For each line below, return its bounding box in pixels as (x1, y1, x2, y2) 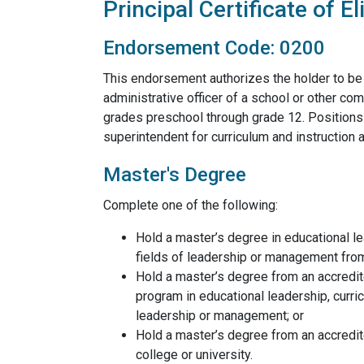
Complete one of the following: (103, 197, 278, 213)
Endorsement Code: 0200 (103, 37, 325, 59)
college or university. (136, 347, 253, 362)
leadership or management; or (136, 308, 307, 323)
